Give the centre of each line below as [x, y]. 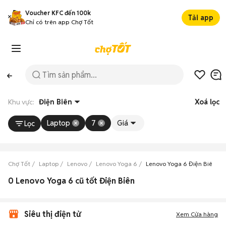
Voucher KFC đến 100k [58, 13]
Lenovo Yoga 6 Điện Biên [181, 164]
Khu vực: [23, 102]
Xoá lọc [207, 102]
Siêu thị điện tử [52, 214]
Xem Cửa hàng [197, 214]
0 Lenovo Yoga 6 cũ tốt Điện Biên [71, 181]
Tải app [201, 18]
